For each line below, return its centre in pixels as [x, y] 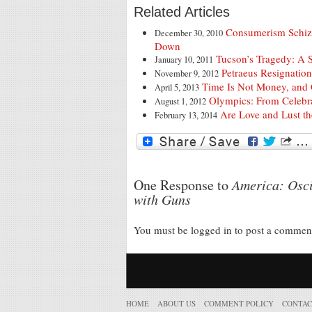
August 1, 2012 [180, 101]
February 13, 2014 [186, 115]
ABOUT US [177, 303]
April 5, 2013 [177, 87]
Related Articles [182, 11]
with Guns [162, 199]
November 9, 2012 [187, 73]
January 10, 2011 [184, 59]
